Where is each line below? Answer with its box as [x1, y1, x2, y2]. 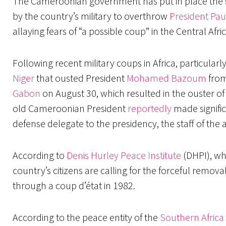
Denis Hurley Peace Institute [67, 149, 181, 162]
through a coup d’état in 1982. [13, 179, 135, 192]
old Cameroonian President [13, 102, 128, 115]
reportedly [128, 102, 172, 115]
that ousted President [34, 72, 127, 85]
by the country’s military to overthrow [13, 10, 169, 23]
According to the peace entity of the [13, 211, 160, 224]
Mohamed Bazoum [127, 72, 206, 85]
